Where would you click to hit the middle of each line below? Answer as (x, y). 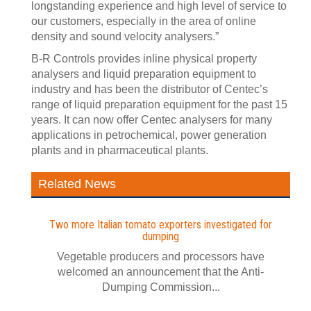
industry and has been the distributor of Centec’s (150, 89)
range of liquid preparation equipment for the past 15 (159, 104)
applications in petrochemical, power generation (149, 135)
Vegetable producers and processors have (161, 257)
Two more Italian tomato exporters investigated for (161, 225)
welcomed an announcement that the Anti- (161, 272)
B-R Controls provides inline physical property (144, 59)
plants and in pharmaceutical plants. (120, 150)
